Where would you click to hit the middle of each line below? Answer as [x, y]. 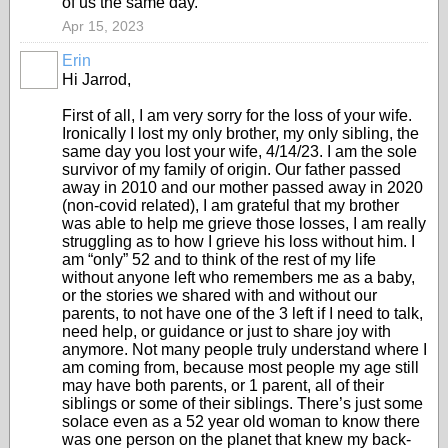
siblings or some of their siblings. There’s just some [242, 403]
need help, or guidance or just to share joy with [226, 331]
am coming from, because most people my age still [240, 367]
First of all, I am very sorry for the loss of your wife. [237, 115]
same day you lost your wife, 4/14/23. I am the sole [239, 151]
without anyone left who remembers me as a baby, [238, 277]
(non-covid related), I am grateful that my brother [230, 205]
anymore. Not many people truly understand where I [244, 349]
